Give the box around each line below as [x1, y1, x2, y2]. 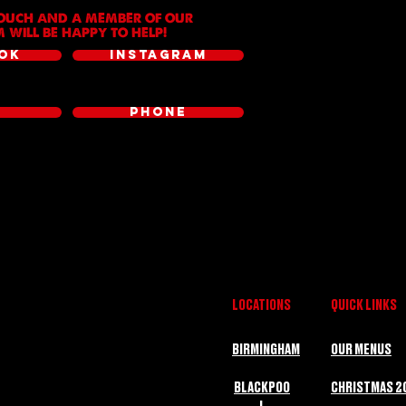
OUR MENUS [331, 343, 391, 357]
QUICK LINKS [331, 299, 397, 313]
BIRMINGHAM [232, 343, 300, 357]
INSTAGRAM [109, 47, 208, 63]
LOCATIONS [232, 299, 291, 313]
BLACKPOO [234, 382, 290, 395]
